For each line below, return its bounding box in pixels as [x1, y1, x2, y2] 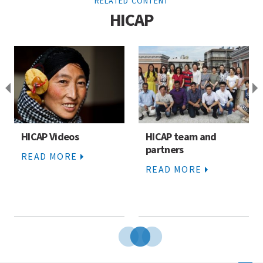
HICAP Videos [21, 130, 79, 144]
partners [146, 143, 184, 157]
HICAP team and [146, 130, 217, 144]
